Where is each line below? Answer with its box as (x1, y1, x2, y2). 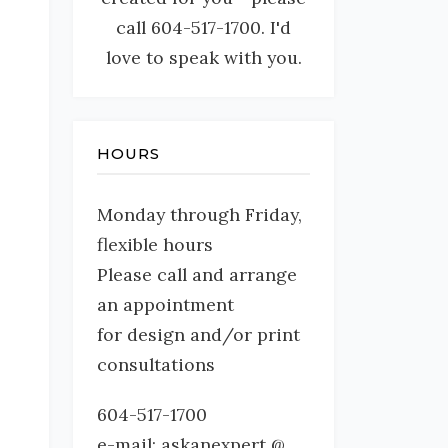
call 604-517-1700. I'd (116, 16, 291, 40)
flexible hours (97, 233, 213, 257)
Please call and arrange (97, 263, 297, 287)
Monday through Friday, (97, 203, 302, 227)
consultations (97, 353, 215, 377)
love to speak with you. (105, 46, 302, 70)
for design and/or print (97, 323, 300, 347)
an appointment (97, 293, 234, 317)
